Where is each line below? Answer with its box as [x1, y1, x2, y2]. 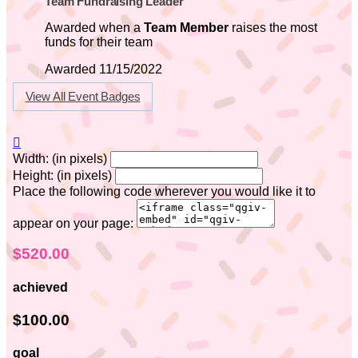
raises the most [229, 20, 317, 34]
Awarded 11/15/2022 [45, 62, 162, 76]
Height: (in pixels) [13, 168, 112, 182]
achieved [13, 280, 68, 294]
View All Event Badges [25, 89, 141, 103]
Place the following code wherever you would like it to [13, 184, 316, 198]
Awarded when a [45, 20, 144, 34]
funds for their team [45, 34, 153, 49]
